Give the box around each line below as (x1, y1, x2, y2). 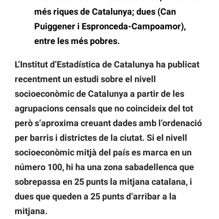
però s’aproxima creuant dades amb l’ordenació (15, 118, 202, 129)
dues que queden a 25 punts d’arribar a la (15, 191, 176, 202)
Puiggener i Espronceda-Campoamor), (34, 21, 186, 32)
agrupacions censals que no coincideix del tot (15, 103, 193, 114)
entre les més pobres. (34, 36, 120, 46)
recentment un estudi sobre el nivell (15, 74, 156, 85)
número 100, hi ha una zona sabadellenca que (15, 162, 194, 173)
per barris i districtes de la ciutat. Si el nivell (15, 132, 187, 143)
